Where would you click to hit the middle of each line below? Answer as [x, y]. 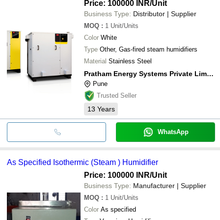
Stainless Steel [130, 61]
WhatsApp [173, 132]
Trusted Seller [117, 95]
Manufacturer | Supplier [170, 185]
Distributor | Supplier [165, 14]
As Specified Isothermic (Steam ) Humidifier [82, 162]
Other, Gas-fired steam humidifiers [149, 49]
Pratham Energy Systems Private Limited [210, 73]
